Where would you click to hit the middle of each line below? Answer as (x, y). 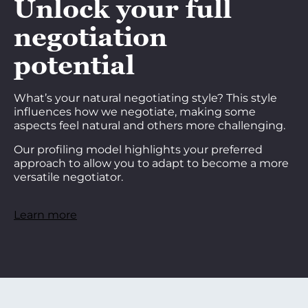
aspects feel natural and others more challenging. (150, 125)
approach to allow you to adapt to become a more (151, 163)
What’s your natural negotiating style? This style (145, 98)
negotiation (90, 37)
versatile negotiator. (68, 177)
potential (74, 65)
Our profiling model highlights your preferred (138, 150)
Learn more (45, 215)
